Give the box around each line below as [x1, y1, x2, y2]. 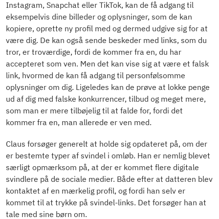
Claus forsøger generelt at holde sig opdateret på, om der [6, 139, 207, 149]
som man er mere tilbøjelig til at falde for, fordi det [6, 106, 183, 116]
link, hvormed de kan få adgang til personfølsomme [6, 70, 185, 81]
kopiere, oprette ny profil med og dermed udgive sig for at [6, 23, 208, 34]
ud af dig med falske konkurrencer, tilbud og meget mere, [6, 94, 206, 104]
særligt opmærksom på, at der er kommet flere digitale [6, 162, 199, 173]
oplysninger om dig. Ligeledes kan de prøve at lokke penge [6, 82, 210, 92]
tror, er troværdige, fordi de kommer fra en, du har [6, 47, 181, 57]
